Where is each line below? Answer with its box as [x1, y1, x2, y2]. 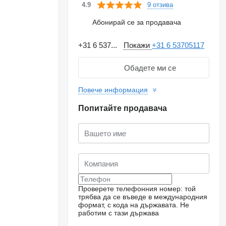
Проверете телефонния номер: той [78, 185, 196, 193]
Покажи [124, 41, 152, 49]
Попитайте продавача [78, 104, 167, 112]
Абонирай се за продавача [92, 18, 182, 26]
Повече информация [78, 86, 148, 94]
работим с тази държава [78, 209, 159, 217]
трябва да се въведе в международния [78, 193, 208, 201]
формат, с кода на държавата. [78, 201, 179, 209]
